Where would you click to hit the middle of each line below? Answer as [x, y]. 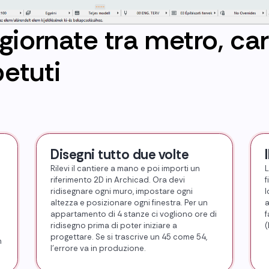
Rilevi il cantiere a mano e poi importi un [125, 169]
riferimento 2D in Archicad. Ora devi [117, 180]
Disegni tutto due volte [119, 155]
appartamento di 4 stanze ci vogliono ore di [133, 214]
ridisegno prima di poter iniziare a [113, 226]
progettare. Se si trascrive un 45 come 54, [128, 237]
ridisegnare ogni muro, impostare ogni [121, 192]
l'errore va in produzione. [98, 249]
